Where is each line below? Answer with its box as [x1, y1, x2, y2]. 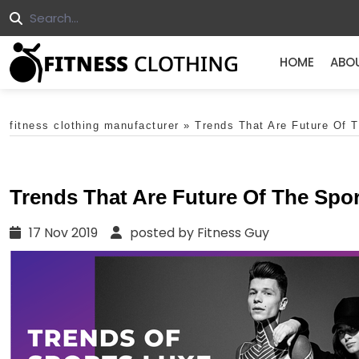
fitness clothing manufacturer [10, 119, 179, 131]
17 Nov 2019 [26, 224, 111, 243]
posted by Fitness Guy [127, 224, 269, 243]
